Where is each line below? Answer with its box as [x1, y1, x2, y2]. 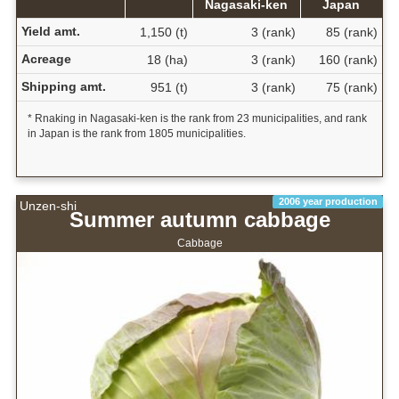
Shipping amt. [20, 79, 106, 94]
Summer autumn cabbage [69, 208, 330, 232]
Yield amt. [20, 24, 80, 39]
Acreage [20, 52, 71, 67]
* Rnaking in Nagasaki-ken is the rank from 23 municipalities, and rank [27, 112, 367, 126]
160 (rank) [318, 53, 378, 68]
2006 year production [278, 196, 378, 208]
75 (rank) [325, 80, 378, 95]
